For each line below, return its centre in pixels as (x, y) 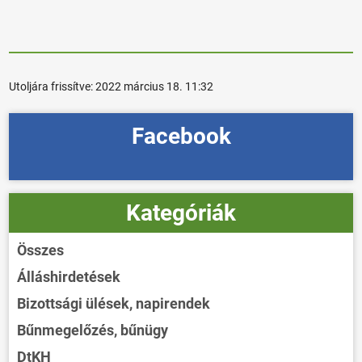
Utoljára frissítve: (53, 86)
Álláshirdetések (69, 276)
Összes (41, 250)
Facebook (181, 136)
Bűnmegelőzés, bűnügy (93, 330)
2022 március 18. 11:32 (155, 86)
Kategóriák (181, 213)
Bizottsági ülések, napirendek (114, 303)
